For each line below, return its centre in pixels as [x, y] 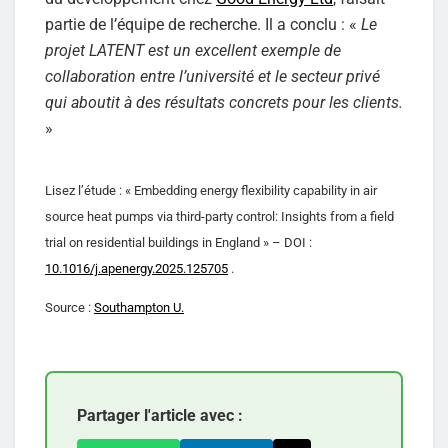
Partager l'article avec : [160, 415]
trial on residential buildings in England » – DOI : [178, 242]
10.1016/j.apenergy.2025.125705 [136, 268]
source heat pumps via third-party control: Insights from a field [219, 216]
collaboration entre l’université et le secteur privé [212, 76]
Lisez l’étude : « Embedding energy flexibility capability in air [211, 190]
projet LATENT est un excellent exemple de [193, 50]
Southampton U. [139, 307]
